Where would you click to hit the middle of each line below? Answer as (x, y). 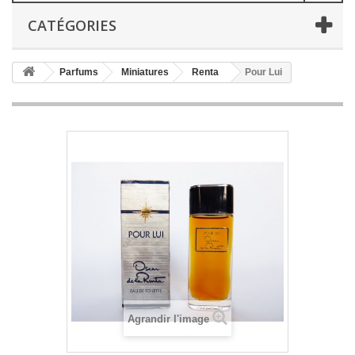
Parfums (79, 72)
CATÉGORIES (72, 25)
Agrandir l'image (168, 319)
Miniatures (145, 72)
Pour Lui (263, 72)
